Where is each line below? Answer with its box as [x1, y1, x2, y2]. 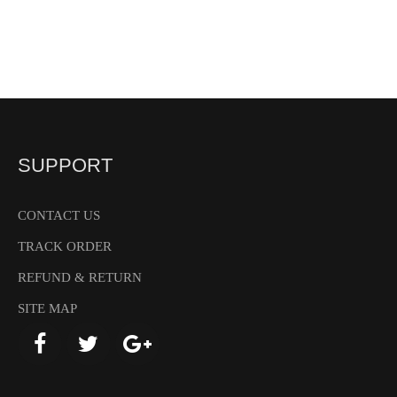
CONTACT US [17, 208, 100, 223]
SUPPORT [17, 154, 113, 177]
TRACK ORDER [17, 239, 112, 254]
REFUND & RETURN [17, 270, 142, 285]
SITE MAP [17, 301, 77, 316]
